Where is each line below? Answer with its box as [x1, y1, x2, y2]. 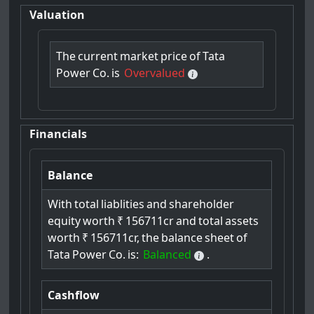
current [78, 48, 118, 64]
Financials [29, 125, 88, 142]
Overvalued [124, 65, 186, 81]
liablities [101, 196, 145, 212]
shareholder [169, 196, 235, 212]
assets [225, 213, 259, 229]
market [120, 48, 159, 64]
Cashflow [48, 287, 100, 303]
